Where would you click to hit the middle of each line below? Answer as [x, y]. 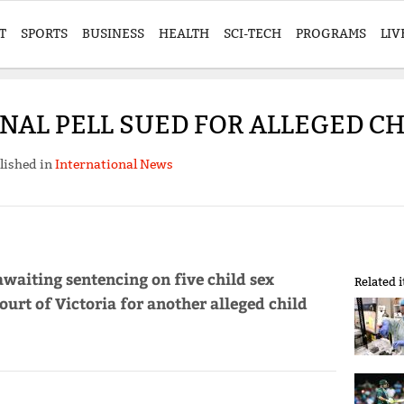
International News [114, 165]
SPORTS [44, 33]
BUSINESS [113, 33]
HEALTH [184, 33]
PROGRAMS [331, 33]
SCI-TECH [252, 33]
